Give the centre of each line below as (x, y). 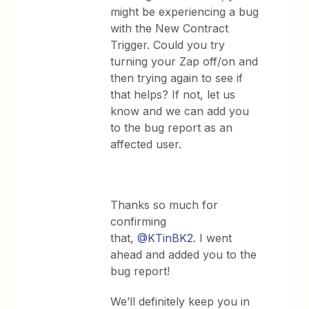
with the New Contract (170, 28)
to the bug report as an (172, 128)
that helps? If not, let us (173, 94)
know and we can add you (180, 111)
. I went (213, 238)
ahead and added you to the (184, 255)
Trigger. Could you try (168, 45)
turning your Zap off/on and (185, 61)
